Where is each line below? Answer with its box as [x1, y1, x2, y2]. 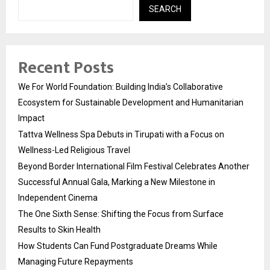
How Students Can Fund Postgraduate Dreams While [18, 240, 218, 251]
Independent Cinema [18, 192, 98, 202]
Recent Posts [18, 53, 114, 82]
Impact [18, 113, 45, 123]
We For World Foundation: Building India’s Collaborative [18, 81, 223, 92]
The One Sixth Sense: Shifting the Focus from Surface [18, 209, 224, 219]
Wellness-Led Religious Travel [18, 145, 130, 155]
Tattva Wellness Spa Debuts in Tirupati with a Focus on [18, 129, 224, 139]
